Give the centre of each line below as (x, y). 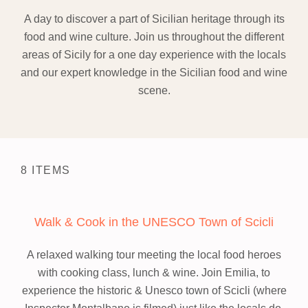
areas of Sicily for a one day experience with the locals (154, 55)
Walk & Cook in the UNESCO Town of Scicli (154, 222)
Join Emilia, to (234, 273)
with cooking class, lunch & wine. (118, 273)
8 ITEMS (46, 170)
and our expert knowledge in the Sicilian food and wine (154, 73)
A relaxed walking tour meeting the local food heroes (154, 255)
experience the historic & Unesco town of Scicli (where (154, 290)
